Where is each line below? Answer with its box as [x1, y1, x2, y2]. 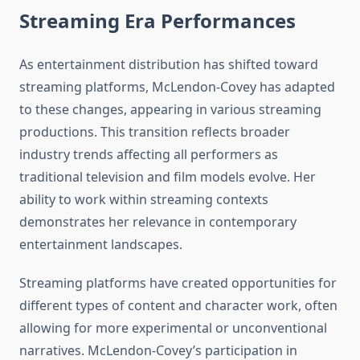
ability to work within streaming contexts [19, 190, 268, 209]
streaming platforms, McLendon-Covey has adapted [19, 78, 335, 96]
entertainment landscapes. [19, 235, 182, 254]
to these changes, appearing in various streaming [19, 100, 321, 119]
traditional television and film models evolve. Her [19, 168, 316, 186]
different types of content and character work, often [19, 297, 337, 315]
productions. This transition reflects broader [19, 123, 290, 141]
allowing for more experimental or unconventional [19, 319, 327, 337]
